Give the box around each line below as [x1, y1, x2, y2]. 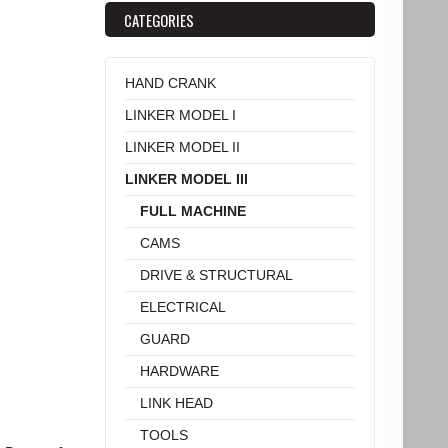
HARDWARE [140, 362, 219, 379]
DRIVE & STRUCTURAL [140, 266, 293, 283]
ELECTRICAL [140, 298, 226, 315]
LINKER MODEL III [125, 170, 248, 187]
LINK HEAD [140, 394, 213, 411]
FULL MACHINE [140, 202, 246, 219]
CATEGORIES [124, 8, 194, 31]
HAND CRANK [125, 74, 216, 91]
